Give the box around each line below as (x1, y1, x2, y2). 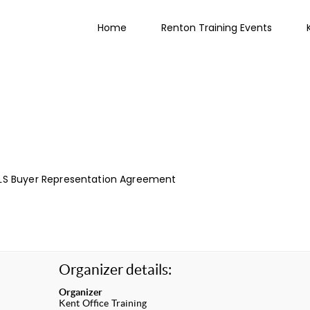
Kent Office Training (58, 297, 147, 309)
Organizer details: (58, 261, 172, 277)
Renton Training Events (161, 21, 272, 35)
